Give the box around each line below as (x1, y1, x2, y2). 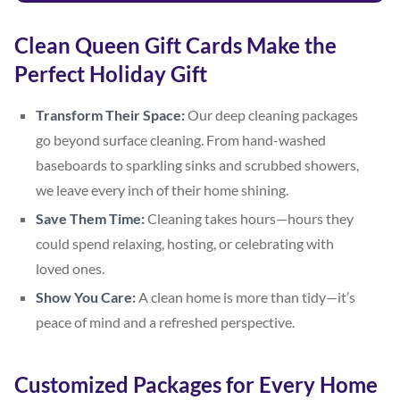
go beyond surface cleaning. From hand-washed (36, 130, 326, 148)
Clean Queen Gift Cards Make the (14, 31, 337, 58)
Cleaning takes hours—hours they (145, 209, 354, 227)
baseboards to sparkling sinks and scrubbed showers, (36, 155, 359, 173)
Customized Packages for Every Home (14, 371, 378, 397)
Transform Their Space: (36, 105, 185, 123)
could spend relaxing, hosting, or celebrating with (36, 234, 334, 252)
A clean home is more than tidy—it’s (136, 287, 355, 305)
